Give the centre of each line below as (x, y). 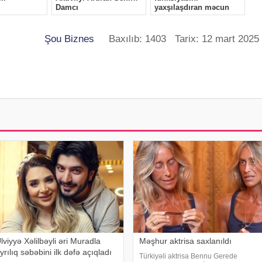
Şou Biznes (69, 39)
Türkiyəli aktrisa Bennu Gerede (188, 256)
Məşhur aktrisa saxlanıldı (185, 241)
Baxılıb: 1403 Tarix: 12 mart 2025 (177, 39)
